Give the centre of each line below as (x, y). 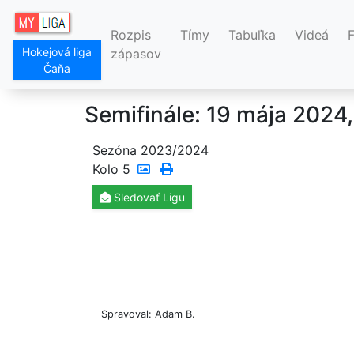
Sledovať (137, 198)
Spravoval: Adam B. (148, 314)
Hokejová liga (57, 52)
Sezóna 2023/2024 (151, 151)
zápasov (136, 54)
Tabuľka (252, 35)
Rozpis (131, 35)
